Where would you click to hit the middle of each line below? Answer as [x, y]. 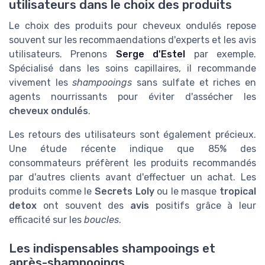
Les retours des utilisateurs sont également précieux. [132, 134]
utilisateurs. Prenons [62, 54]
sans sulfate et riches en [194, 82]
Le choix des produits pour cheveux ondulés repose [132, 25]
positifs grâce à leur [203, 205]
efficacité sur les [46, 219]
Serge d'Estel [151, 54]
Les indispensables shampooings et [112, 248]
